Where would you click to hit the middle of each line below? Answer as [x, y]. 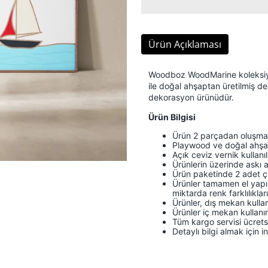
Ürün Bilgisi [172, 117]
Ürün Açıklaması [185, 44]
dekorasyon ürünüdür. [191, 97]
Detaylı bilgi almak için [216, 231]
